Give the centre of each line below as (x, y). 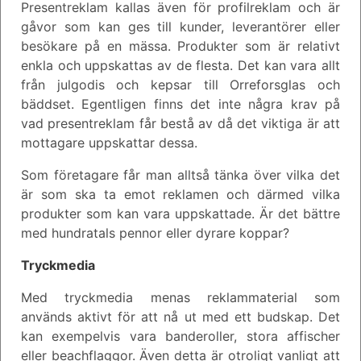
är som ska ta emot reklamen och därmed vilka (180, 194)
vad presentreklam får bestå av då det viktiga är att (180, 123)
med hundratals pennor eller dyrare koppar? (155, 232)
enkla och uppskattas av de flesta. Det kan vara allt (180, 65)
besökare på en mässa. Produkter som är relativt (180, 46)
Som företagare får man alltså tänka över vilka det (180, 174)
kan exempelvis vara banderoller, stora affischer (180, 336)
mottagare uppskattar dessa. (109, 142)
